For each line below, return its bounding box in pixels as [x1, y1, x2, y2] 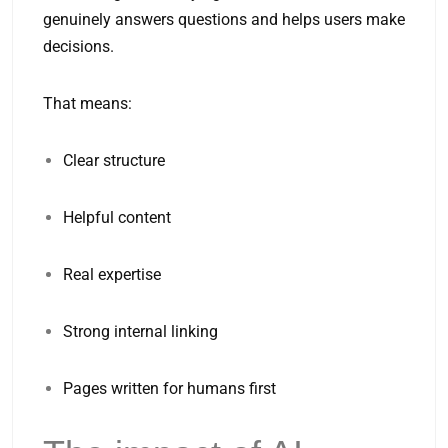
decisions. [43, 37, 114, 56]
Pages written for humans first [63, 379, 276, 398]
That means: [43, 94, 132, 113]
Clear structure [63, 151, 165, 170]
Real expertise [63, 265, 161, 284]
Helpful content [63, 208, 171, 227]
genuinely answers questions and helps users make [43, 10, 405, 29]
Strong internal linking [63, 322, 218, 341]
